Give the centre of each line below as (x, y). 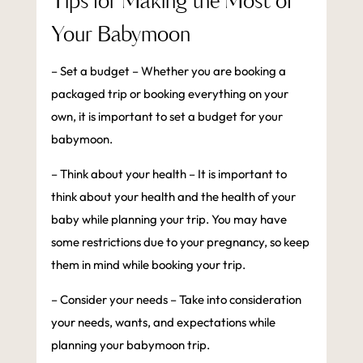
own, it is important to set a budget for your (167, 116)
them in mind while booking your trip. (148, 264)
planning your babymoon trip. (130, 344)
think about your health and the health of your (173, 196)
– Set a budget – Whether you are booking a (168, 70)
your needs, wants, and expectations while (163, 322)
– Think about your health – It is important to (169, 173)
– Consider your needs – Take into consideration (176, 299)
